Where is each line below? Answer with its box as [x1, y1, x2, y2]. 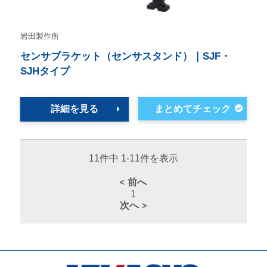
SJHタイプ [20, 66, 70, 77]
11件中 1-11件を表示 [88, 153, 178, 164]
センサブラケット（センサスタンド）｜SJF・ [20, 51, 231, 63]
